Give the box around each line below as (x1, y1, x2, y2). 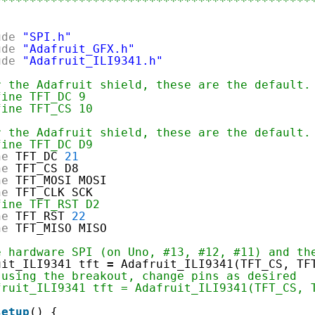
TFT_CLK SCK (15, 185, 93, 199)
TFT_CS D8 (15, 161, 79, 175)
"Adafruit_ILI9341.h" (22, 53, 163, 67)
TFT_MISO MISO (15, 221, 107, 235)
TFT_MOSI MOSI (15, 173, 107, 187)
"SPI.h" (22, 30, 72, 44)
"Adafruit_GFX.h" (22, 41, 135, 56)
